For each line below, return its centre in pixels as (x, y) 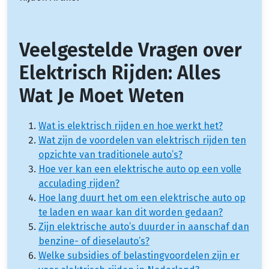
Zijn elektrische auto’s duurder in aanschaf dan (144, 226)
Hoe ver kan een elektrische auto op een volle (140, 169)
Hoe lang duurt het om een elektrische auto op (142, 198)
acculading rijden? (79, 183)
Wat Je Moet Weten (102, 95)
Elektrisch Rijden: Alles (120, 72)
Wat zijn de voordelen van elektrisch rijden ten (142, 140)
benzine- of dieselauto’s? (94, 241)
